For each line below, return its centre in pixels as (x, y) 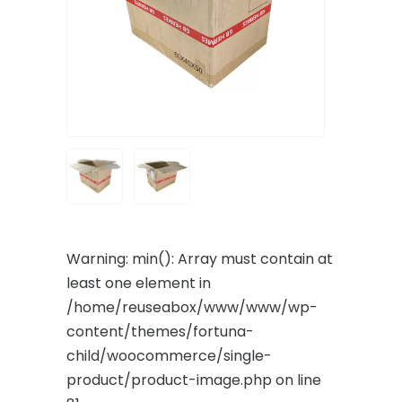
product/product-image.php (169, 380)
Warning (96, 259)
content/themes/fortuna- (160, 332)
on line (297, 380)
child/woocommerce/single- (169, 356)
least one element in (139, 283)
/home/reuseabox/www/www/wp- (192, 307)
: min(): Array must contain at (229, 259)
